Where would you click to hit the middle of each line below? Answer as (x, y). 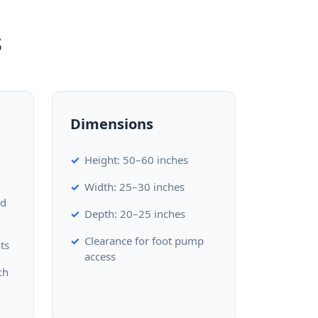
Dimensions (111, 124)
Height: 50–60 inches (136, 160)
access (100, 256)
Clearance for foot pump (144, 241)
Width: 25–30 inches (134, 187)
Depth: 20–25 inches (135, 214)
